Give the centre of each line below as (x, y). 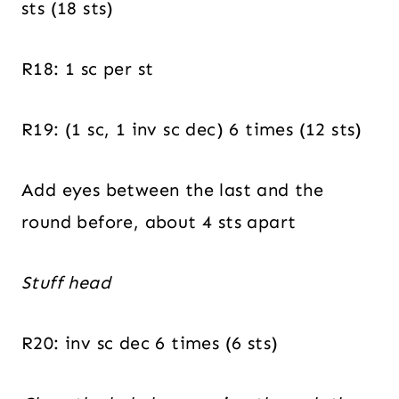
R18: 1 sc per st (88, 68)
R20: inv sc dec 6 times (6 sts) (150, 342)
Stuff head (66, 282)
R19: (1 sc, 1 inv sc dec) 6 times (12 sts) (192, 129)
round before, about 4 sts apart (159, 221)
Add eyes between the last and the (173, 189)
